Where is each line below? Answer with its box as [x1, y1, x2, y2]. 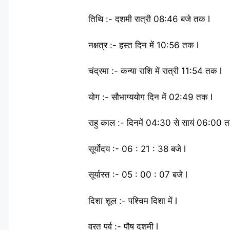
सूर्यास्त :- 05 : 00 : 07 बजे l [88, 169, 187, 180]
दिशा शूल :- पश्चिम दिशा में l [88, 195, 177, 206]
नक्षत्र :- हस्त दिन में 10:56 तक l [88, 40, 199, 50]
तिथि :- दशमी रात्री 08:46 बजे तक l [88, 14, 210, 24]
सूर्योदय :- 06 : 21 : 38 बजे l [88, 143, 186, 154]
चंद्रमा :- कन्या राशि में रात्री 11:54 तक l [88, 66, 222, 76]
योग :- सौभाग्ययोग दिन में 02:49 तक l [88, 91, 213, 102]
